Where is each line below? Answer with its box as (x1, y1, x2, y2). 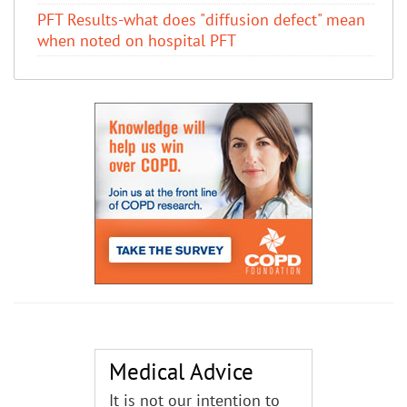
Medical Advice (109, 356, 253, 386)
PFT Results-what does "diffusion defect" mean (37, 8, 365, 30)
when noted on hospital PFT (37, 29, 236, 51)
